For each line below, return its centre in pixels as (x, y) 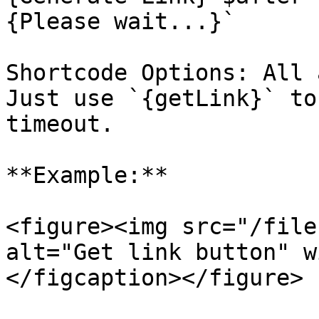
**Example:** (87, 175)
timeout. (60, 124)
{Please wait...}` (121, 21)
